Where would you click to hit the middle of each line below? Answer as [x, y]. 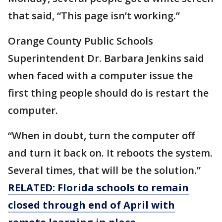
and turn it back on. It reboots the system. [110, 153]
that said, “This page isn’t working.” [94, 16]
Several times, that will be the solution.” [104, 170]
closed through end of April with [91, 205]
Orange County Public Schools [81, 41]
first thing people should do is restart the [108, 93]
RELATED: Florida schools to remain [98, 188]
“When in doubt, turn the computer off [101, 136]
